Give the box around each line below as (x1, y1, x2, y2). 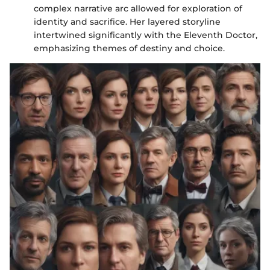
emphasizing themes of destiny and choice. (34, 43, 225, 54)
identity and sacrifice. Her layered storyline (34, 16, 221, 28)
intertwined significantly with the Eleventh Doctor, (34, 30, 257, 41)
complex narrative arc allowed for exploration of (34, 3, 242, 14)
